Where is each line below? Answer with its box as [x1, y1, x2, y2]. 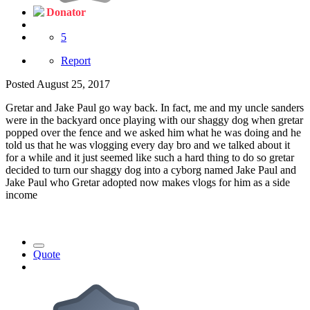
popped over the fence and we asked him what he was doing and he [6, 127, 301, 139]
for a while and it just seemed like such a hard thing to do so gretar [6, 152, 294, 164]
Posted [6, 78, 37, 91]
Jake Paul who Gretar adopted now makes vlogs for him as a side [6, 176, 290, 189]
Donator [46, 6, 86, 19]
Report [61, 55, 91, 67]
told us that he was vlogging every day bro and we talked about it [6, 139, 290, 152]
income [6, 189, 40, 201]
